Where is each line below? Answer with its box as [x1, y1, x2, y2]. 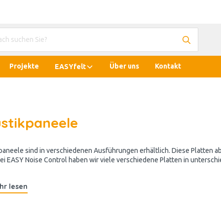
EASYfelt [55, 62, 86, 71]
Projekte [9, 62, 39, 70]
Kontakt [155, 62, 181, 70]
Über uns [110, 62, 139, 70]
